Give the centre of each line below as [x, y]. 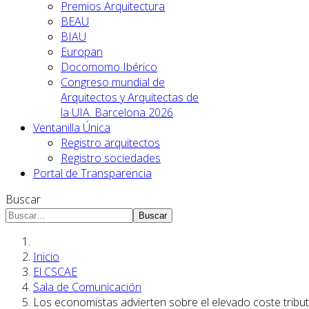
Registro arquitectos [110, 143]
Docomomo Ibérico [109, 67]
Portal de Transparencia [92, 173]
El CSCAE [55, 272]
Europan [82, 52]
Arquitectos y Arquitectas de [130, 97]
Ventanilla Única [72, 128]
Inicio [46, 257]
